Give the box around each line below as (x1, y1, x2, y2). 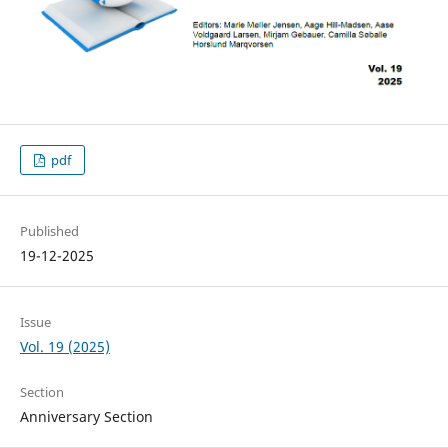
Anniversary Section (19, 406, 153, 426)
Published (19, 221, 79, 240)
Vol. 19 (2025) (19, 336, 110, 356)
